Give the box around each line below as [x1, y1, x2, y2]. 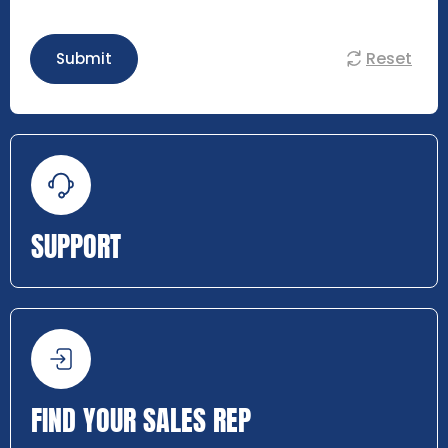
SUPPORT [31, 224, 121, 267]
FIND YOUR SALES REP [31, 398, 251, 441]
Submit [56, 47, 112, 69]
